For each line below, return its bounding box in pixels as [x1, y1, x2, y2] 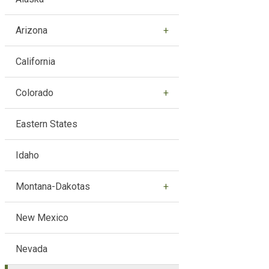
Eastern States [15, 118, 77, 130]
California [15, 55, 55, 67]
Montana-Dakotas [15, 180, 90, 192]
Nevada [15, 243, 47, 255]
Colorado [15, 86, 53, 98]
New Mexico [15, 211, 68, 223]
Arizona [15, 24, 47, 36]
